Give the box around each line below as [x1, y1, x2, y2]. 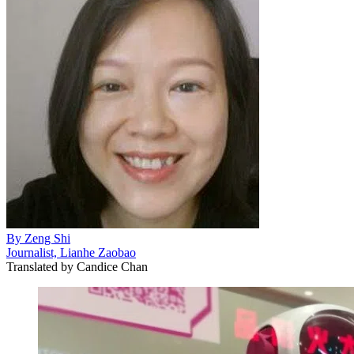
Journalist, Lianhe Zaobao [6, 245, 136, 259]
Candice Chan [73, 259, 148, 273]
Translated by [6, 259, 73, 273]
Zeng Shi [24, 231, 70, 245]
